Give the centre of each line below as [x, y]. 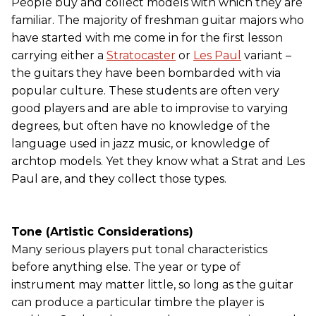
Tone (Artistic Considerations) [102, 232]
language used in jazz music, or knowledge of [140, 144]
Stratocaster [141, 55]
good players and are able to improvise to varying [150, 108]
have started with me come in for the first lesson [147, 38]
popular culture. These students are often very [145, 91]
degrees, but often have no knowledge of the [141, 126]
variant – [266, 55]
